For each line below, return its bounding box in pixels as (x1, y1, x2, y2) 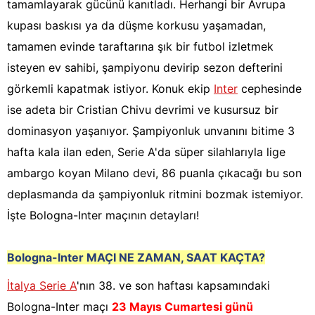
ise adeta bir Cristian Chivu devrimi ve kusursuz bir (7, 103, 278, 117)
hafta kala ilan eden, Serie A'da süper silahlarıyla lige (7, 145, 285, 160)
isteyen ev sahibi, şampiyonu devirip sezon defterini (7, 60, 283, 75)
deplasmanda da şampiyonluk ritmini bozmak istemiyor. (7, 187, 303, 202)
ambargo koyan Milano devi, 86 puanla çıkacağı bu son (7, 166, 302, 181)
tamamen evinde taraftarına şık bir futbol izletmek (7, 39, 274, 54)
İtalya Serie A (7, 278, 77, 293)
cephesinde (238, 82, 302, 96)
